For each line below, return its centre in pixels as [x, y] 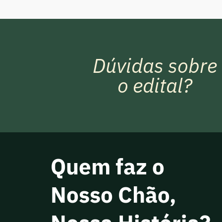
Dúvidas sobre [155, 66]
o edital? [155, 85]
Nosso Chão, [113, 194]
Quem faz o [108, 166]
